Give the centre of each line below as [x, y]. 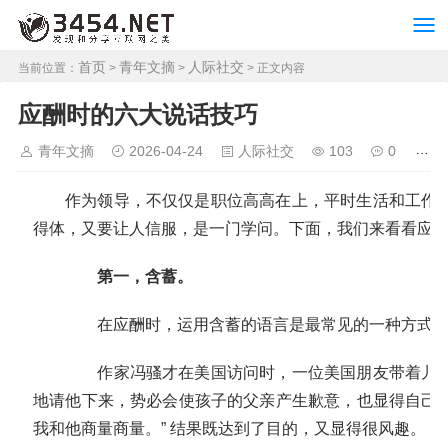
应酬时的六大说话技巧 [138, 114]
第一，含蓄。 [129, 276]
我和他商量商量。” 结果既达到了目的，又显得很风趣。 [229, 428]
